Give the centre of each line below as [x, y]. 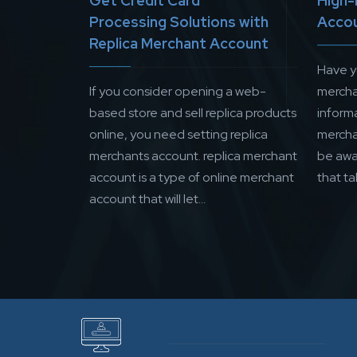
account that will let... [147, 199]
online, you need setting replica [178, 135]
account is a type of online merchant [192, 178]
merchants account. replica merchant [193, 156]
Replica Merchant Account [179, 44]
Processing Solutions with [179, 22]
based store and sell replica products [193, 113]
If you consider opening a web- [178, 92]
